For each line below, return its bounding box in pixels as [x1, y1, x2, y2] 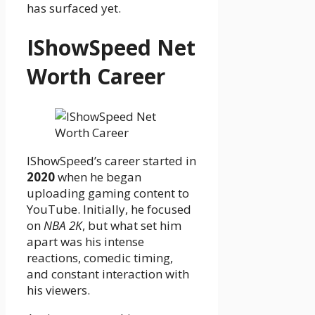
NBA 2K [44, 217, 82, 234]
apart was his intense [27, 233, 144, 250]
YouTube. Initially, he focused [27, 201, 191, 218]
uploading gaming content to [27, 185, 189, 202]
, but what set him [82, 217, 181, 234]
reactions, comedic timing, [27, 250, 173, 266]
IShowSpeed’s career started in [27, 153, 196, 169]
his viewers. [27, 282, 90, 299]
